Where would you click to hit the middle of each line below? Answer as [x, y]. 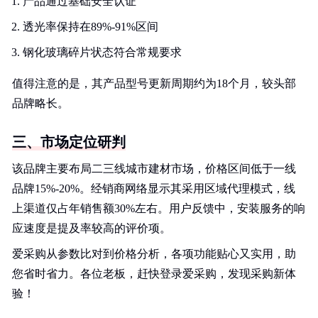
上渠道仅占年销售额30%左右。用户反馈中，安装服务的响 [159, 208]
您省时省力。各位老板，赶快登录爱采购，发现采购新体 [154, 274]
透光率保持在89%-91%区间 [91, 27]
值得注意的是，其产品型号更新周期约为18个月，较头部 [154, 83]
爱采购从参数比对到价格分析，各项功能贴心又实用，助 [154, 254]
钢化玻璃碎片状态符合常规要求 [102, 52]
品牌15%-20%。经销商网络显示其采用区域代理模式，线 [154, 188]
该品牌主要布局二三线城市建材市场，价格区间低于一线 [154, 169]
